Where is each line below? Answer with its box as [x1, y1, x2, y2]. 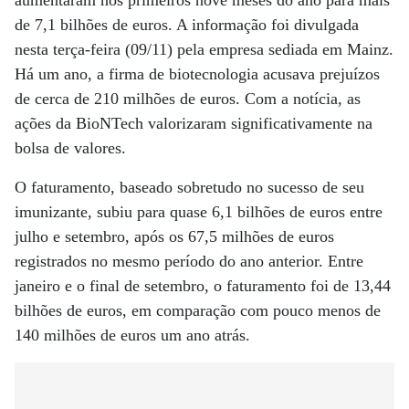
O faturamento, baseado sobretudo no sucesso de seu [15, 178, 364, 196]
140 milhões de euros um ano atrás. [15, 326, 250, 344]
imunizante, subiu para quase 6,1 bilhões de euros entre [15, 203, 383, 221]
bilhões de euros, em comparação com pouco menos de [15, 301, 381, 320]
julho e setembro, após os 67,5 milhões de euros [15, 227, 334, 246]
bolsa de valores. [15, 139, 126, 157]
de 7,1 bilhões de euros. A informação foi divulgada [15, 16, 359, 34]
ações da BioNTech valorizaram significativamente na [15, 114, 372, 132]
